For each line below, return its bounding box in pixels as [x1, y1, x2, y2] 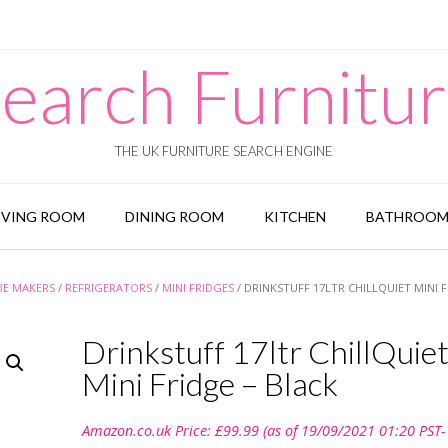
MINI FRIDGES [162, 280, 234, 295]
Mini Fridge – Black [81, 364, 338, 403]
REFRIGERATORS [65, 280, 152, 295]
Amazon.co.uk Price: [81, 421, 215, 440]
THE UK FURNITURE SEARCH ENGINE [115, 143, 333, 159]
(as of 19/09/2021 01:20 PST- [258, 421, 446, 440]
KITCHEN [263, 208, 326, 225]
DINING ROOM [124, 208, 224, 225]
